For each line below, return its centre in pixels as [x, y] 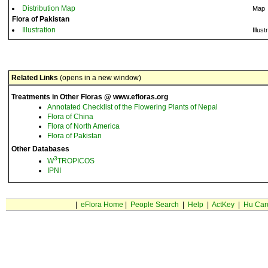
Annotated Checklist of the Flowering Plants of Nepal [133, 107]
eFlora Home [102, 205]
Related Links [35, 78]
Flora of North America [83, 126]
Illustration [39, 30]
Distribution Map [49, 8]
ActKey [223, 205]
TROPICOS [76, 161]
